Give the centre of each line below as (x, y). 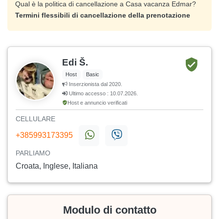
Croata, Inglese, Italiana (57, 166)
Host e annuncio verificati (97, 103)
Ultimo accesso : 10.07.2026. (103, 94)
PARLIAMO (33, 153)
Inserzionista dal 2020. (95, 84)
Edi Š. (75, 63)
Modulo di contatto (109, 210)
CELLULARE (35, 119)
